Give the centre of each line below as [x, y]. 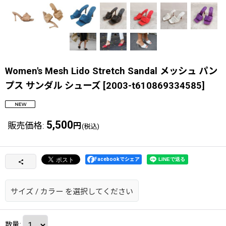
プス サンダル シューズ [54, 86]
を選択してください [99, 192]
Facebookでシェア [117, 159]
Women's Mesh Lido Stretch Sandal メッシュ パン [111, 71]
